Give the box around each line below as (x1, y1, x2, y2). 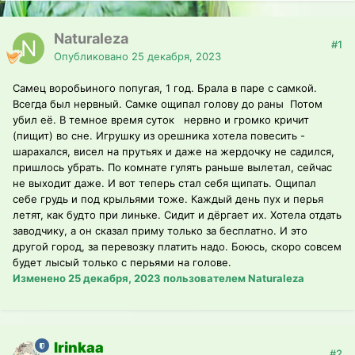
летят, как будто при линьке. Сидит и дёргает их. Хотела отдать (13, 208, 342, 222)
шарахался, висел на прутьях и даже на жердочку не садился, (13, 145, 334, 158)
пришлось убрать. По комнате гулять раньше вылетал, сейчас (13, 161, 332, 174)
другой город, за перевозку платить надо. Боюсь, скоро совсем (13, 240, 342, 254)
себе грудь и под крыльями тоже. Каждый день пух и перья (13, 193, 323, 206)
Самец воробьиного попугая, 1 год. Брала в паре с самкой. (13, 82, 317, 95)
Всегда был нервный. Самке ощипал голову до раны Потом (13, 97, 323, 111)
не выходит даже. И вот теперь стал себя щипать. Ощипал (13, 177, 316, 190)
